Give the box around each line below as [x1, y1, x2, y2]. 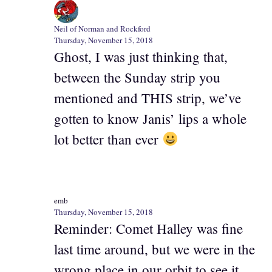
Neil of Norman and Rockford [54, 23, 151, 35]
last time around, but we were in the [54, 239, 255, 258]
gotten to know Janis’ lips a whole [54, 109, 246, 128]
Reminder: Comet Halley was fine [54, 219, 243, 237]
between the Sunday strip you [54, 68, 220, 87]
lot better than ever [54, 130, 162, 149]
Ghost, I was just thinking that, [54, 47, 228, 66]
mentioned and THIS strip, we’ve [54, 89, 241, 107]
